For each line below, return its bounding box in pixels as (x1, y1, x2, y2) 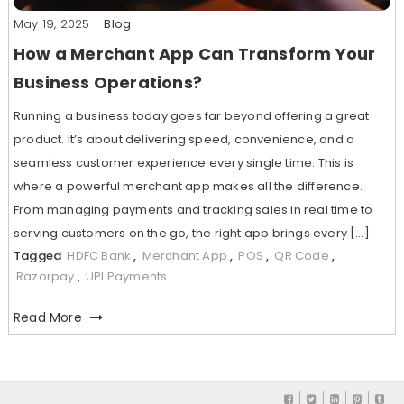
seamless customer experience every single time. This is (13, 153, 353, 171)
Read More (13, 308, 86, 326)
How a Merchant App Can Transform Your (13, 41, 376, 65)
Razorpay (15, 267, 75, 285)
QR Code (274, 246, 329, 264)
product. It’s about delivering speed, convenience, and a (13, 130, 355, 148)
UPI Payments (85, 267, 168, 285)
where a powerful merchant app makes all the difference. (13, 177, 363, 195)
